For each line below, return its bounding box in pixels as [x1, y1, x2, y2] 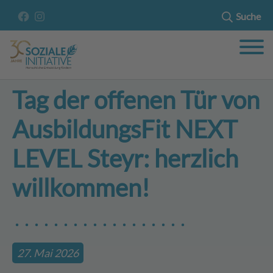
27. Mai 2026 [17, 246, 79, 260]
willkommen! [12, 173, 150, 202]
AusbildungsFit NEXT [12, 115, 238, 144]
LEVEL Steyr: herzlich [12, 144, 238, 173]
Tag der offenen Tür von [12, 85, 260, 115]
